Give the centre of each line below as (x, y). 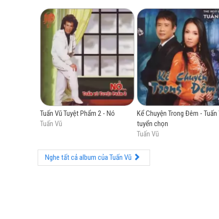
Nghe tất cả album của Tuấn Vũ (89, 157)
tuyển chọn (152, 124)
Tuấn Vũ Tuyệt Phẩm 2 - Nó (77, 113)
